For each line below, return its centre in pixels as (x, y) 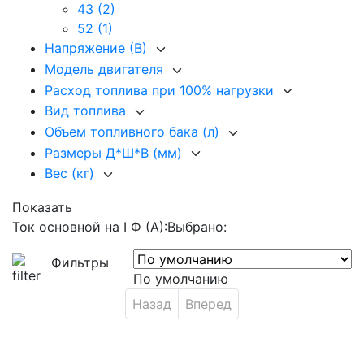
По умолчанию (181, 278)
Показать (42, 207)
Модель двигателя (106, 69)
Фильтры (80, 262)
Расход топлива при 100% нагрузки (161, 90)
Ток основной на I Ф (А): (90, 226)
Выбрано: (197, 226)
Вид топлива (87, 111)
